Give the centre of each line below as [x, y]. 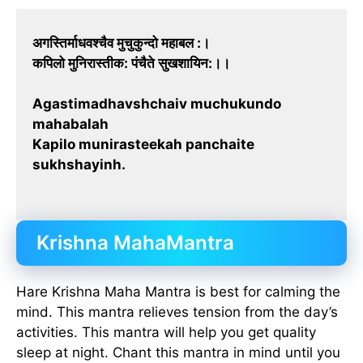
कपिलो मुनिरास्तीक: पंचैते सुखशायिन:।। [131, 63]
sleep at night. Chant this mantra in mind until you [178, 352]
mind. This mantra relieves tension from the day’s [177, 312]
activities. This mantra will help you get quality [166, 332]
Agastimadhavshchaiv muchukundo [157, 104]
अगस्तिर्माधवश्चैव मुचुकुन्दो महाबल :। [121, 43]
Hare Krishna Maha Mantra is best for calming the [178, 291]
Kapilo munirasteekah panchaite [143, 145]
